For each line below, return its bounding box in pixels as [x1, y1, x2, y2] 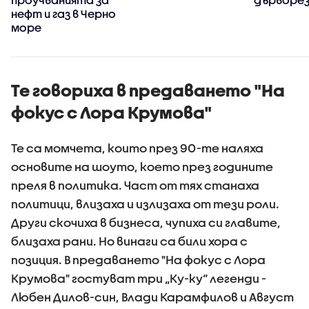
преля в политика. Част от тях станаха [11, 179, 259, 192]
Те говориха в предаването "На [11, 81, 285, 100]
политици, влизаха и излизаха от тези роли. [11, 197, 279, 210]
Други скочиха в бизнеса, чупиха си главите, [11, 216, 281, 229]
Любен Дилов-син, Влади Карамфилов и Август [11, 290, 294, 303]
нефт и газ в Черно [11, 6, 116, 20]
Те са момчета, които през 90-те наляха [11, 141, 263, 154]
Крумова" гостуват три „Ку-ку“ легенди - [11, 272, 266, 285]
